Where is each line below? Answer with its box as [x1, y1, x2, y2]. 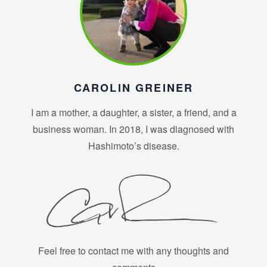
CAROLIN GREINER [73, 79, 194, 95]
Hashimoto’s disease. [88, 138, 179, 153]
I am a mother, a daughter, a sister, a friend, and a [30, 105, 237, 119]
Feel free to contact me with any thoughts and [38, 243, 229, 257]
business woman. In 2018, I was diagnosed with [33, 122, 234, 136]
